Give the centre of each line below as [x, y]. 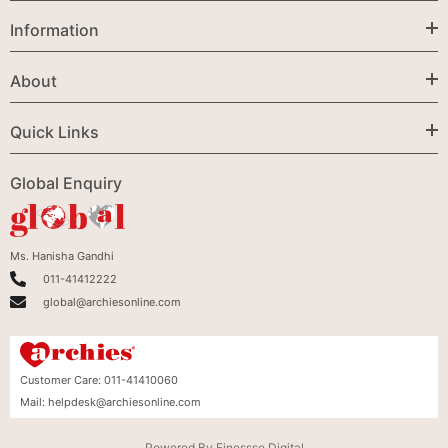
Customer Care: [62, 380]
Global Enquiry [66, 182]
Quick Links [54, 131]
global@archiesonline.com [112, 301]
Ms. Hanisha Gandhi [62, 255]
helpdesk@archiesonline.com [124, 402]
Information [54, 29]
